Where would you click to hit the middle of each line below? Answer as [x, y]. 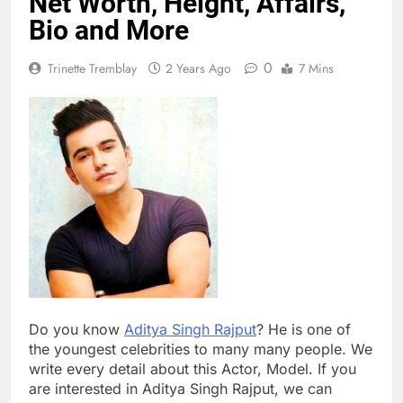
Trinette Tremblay [92, 68]
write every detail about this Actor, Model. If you [193, 368]
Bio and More [109, 30]
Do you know [76, 329]
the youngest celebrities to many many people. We [201, 349]
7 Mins [316, 68]
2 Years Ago [198, 68]
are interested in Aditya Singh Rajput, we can [180, 388]
